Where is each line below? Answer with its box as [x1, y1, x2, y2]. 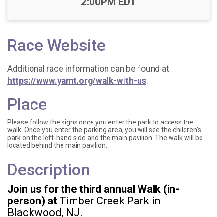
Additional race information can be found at [7, 63, 169, 74]
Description [7, 160, 90, 179]
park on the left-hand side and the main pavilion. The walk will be [7, 133, 203, 141]
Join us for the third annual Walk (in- [7, 183, 179, 195]
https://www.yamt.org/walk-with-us [7, 76, 146, 86]
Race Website [7, 36, 106, 55]
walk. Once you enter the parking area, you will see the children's [7, 125, 201, 134]
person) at [7, 194, 57, 207]
